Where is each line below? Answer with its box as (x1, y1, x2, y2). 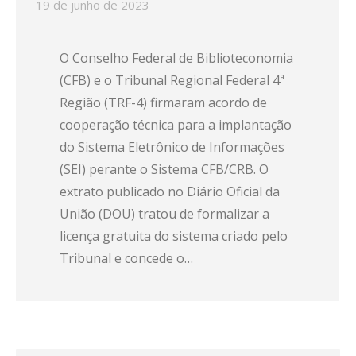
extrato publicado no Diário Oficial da (60, 183, 280, 200)
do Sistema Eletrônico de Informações (60, 138, 284, 156)
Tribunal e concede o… (60, 250, 193, 267)
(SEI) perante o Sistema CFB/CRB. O (60, 161, 269, 178)
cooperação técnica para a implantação (60, 116, 292, 133)
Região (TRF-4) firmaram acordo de (60, 94, 267, 111)
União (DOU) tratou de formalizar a (60, 205, 269, 222)
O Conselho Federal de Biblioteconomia (60, 49, 293, 67)
